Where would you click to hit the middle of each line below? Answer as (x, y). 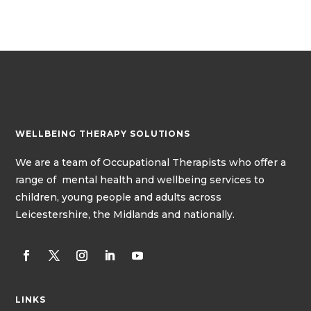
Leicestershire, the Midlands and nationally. (125, 214)
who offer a (258, 162)
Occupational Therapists (165, 162)
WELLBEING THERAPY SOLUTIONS (103, 133)
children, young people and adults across (119, 197)
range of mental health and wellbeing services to (140, 179)
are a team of (68, 162)
